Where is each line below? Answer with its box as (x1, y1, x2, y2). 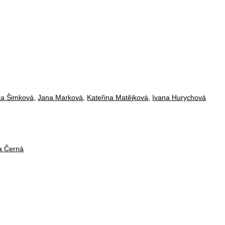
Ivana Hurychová (152, 93, 206, 101)
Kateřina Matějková (87, 93, 149, 101)
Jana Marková (38, 93, 83, 101)
